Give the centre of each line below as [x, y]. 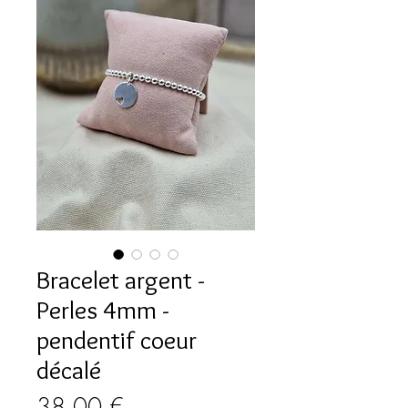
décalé [69, 369]
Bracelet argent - [121, 279]
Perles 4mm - [103, 309]
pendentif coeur [117, 339]
